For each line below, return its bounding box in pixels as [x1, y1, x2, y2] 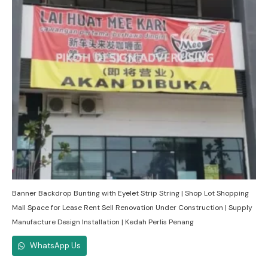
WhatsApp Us [28, 240, 81, 251]
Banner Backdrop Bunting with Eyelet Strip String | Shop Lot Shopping [12, 188, 249, 199]
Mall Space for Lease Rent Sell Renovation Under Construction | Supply [12, 203, 252, 213]
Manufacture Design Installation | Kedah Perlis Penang [12, 217, 194, 227]
